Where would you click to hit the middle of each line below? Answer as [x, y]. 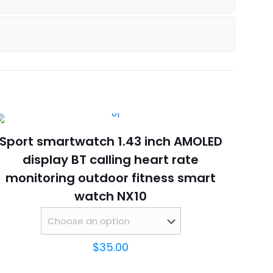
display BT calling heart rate [111, 160]
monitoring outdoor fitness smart [111, 178]
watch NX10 [111, 196]
